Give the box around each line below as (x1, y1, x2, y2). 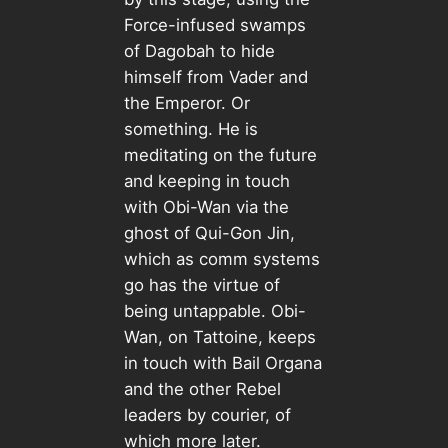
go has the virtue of (123, 274, 280, 295)
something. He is (123, 118, 258, 139)
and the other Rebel (123, 378, 281, 399)
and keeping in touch (123, 170, 290, 191)
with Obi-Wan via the (123, 196, 289, 217)
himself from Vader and (123, 66, 308, 87)
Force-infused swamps (123, 14, 306, 35)
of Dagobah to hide (123, 40, 275, 61)
